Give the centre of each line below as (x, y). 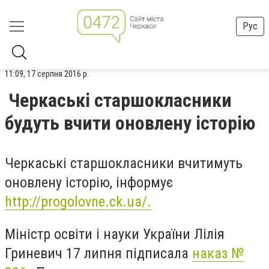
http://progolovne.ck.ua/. (78, 202)
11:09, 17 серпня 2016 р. (47, 74)
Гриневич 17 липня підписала (98, 253)
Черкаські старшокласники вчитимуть (124, 163)
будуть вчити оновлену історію (130, 123)
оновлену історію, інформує (89, 183)
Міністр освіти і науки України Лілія (115, 234)
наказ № (218, 253)
